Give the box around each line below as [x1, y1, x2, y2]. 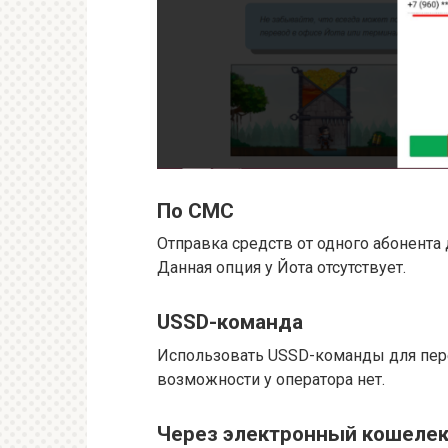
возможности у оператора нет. [157, 369, 385, 389]
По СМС [157, 198, 234, 223]
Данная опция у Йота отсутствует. [157, 258, 406, 278]
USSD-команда [157, 310, 303, 335]
